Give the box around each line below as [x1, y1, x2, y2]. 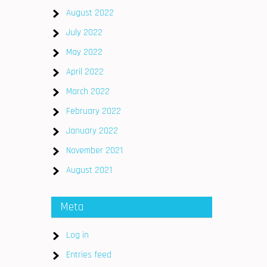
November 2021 [66, 145, 123, 156]
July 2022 [66, 27, 103, 38]
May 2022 [66, 46, 103, 58]
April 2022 [66, 66, 104, 77]
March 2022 [66, 86, 110, 97]
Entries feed [66, 249, 111, 260]
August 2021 [66, 164, 112, 176]
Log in [66, 229, 89, 241]
